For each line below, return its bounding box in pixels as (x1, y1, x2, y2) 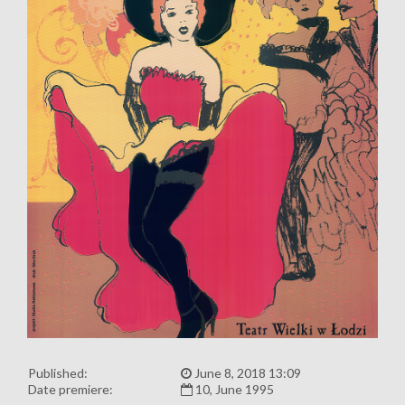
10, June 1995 (193, 381, 274, 397)
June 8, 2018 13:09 (192, 364, 301, 381)
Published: (28, 364, 88, 381)
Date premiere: (28, 381, 113, 397)
